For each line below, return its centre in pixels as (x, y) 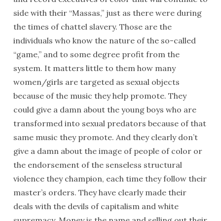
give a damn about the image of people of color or (108, 151)
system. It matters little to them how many (94, 68)
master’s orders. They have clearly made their (100, 192)
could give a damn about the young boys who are (105, 110)
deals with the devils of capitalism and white (96, 206)
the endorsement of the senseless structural (97, 165)
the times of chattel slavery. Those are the (92, 27)
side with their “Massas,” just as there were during (107, 13)
